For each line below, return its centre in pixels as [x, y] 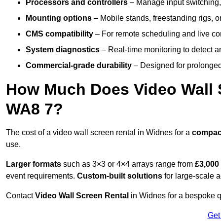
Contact [20, 196]
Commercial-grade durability [79, 66]
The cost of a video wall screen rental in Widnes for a [99, 133]
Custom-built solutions [120, 176]
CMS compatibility [59, 34]
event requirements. [41, 176]
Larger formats [34, 164]
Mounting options [59, 18]
